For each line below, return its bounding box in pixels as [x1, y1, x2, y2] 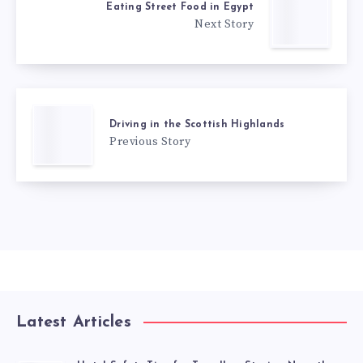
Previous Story [109, 134, 190, 149]
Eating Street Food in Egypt [106, 2, 254, 12]
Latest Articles [16, 314, 131, 331]
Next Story [194, 16, 254, 32]
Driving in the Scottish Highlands [109, 119, 285, 130]
